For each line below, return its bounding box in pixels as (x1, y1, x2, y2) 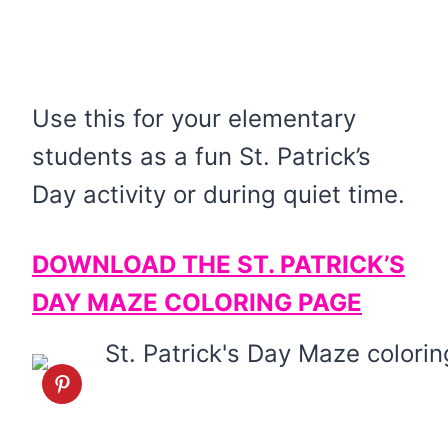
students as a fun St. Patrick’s (32, 141, 371, 171)
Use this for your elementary (32, 103, 356, 133)
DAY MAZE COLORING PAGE (32, 287, 362, 317)
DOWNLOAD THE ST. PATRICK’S (32, 249, 405, 279)
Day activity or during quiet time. (32, 179, 405, 209)
